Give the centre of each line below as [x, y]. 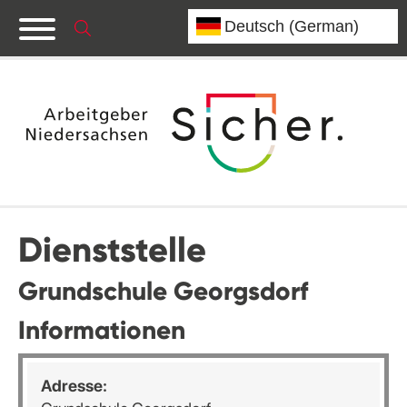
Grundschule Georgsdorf [163, 291]
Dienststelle [112, 249]
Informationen [102, 330]
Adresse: [74, 386]
